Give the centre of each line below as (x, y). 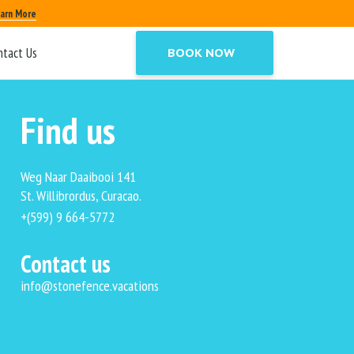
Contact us (65, 263)
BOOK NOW (201, 53)
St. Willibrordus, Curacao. (81, 196)
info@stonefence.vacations (89, 286)
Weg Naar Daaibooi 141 (78, 177)
